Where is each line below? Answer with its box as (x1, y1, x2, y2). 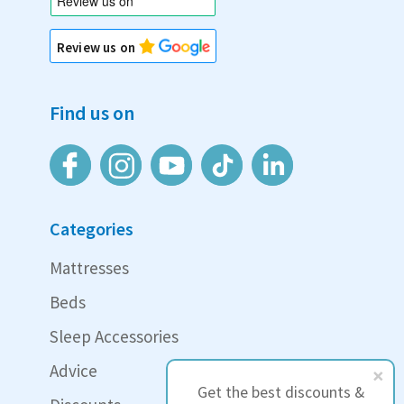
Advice (50, 360, 97, 382)
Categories (50, 217, 133, 241)
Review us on (57, 39, 138, 57)
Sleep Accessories (50, 326, 179, 348)
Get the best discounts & (197, 382, 364, 402)
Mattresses (50, 257, 129, 280)
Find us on (50, 100, 134, 126)
